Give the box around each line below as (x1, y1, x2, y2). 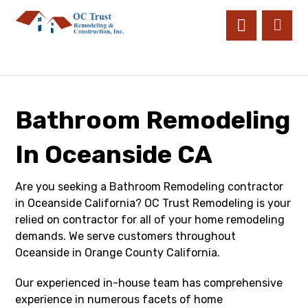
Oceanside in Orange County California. (15, 246, 221, 259)
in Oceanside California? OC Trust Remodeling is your (15, 197, 291, 210)
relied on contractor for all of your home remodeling (15, 213, 285, 226)
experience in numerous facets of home (15, 293, 223, 306)
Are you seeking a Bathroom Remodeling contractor (15, 180, 284, 193)
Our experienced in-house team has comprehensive (15, 276, 283, 289)
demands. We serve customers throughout (15, 230, 236, 243)
